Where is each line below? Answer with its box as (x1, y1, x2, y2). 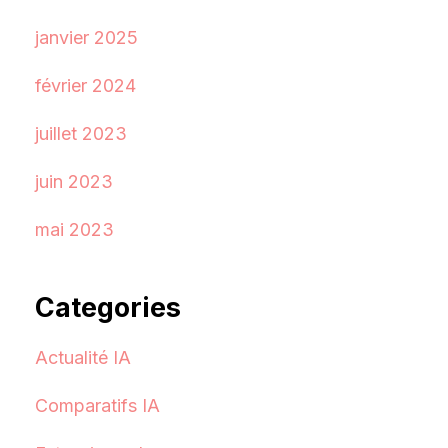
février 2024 (34, 74, 136, 96)
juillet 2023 (34, 122, 127, 144)
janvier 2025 (34, 26, 138, 48)
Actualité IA (34, 347, 131, 369)
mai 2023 (34, 218, 114, 240)
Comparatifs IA (34, 395, 160, 417)
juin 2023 (34, 170, 113, 192)
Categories (34, 290, 181, 324)
